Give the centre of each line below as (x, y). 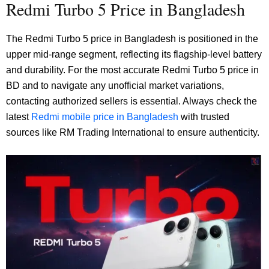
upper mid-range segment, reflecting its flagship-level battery (134, 55)
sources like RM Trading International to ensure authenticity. (133, 133)
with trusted (204, 117)
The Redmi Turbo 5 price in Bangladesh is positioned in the (132, 39)
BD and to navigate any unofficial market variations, (115, 86)
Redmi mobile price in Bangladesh (105, 117)
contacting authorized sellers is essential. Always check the (131, 101)
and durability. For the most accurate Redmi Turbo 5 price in (132, 70)
